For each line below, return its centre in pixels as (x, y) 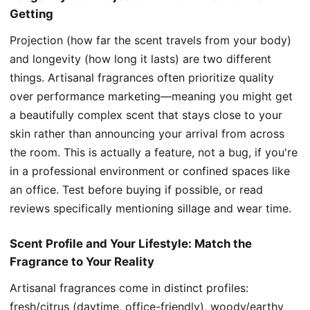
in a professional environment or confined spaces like (150, 171)
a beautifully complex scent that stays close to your (146, 115)
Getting (31, 13)
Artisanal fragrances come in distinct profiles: (129, 288)
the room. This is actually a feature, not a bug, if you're (154, 152)
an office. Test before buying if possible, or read (136, 189)
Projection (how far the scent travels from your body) (151, 40)
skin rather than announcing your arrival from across (147, 133)
